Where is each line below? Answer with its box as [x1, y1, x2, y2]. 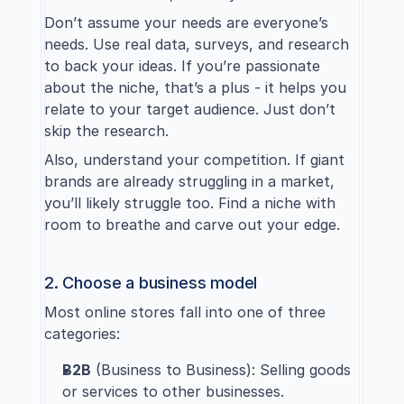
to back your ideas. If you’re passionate [44, 57, 320, 75]
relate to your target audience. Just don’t [44, 100, 335, 118]
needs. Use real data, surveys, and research [44, 35, 349, 53]
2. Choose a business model [44, 272, 258, 292]
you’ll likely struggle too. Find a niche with [44, 194, 335, 212]
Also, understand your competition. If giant [44, 151, 344, 169]
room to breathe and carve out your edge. [44, 216, 340, 234]
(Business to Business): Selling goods [91, 361, 351, 379]
